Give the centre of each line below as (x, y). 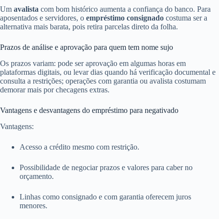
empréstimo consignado (125, 18)
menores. (33, 205)
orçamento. (37, 176)
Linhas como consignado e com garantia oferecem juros (105, 197)
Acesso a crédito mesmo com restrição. (79, 147)
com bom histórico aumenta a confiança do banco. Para (125, 9)
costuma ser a (186, 18)
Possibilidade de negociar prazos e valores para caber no (106, 167)
